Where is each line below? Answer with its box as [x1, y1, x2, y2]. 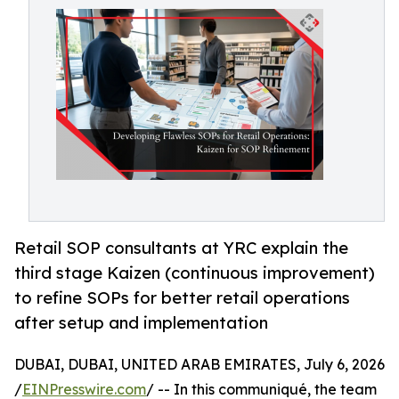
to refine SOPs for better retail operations [14, 288, 350, 308]
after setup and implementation [14, 313, 268, 333]
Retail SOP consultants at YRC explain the [14, 238, 348, 258]
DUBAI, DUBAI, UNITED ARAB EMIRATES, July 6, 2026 [14, 355, 385, 374]
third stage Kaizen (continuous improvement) [14, 263, 375, 283]
